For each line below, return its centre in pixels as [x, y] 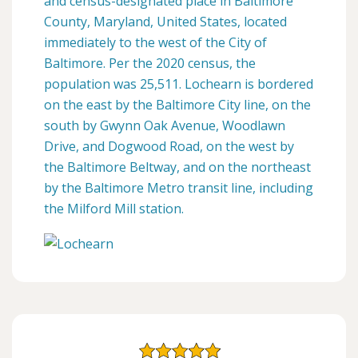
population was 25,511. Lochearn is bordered [179, 84]
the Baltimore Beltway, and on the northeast [177, 167]
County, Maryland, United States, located [165, 21]
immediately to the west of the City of [155, 42]
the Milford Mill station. [114, 208]
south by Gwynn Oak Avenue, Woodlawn [165, 125]
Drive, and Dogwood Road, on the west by [169, 146]
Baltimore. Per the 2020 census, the [150, 63]
